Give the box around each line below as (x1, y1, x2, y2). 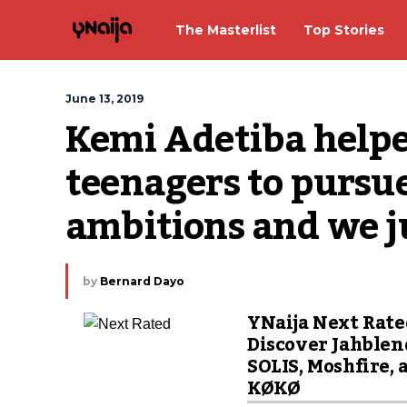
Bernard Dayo (100, 274, 184, 288)
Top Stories (303, 21, 384, 38)
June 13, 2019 (65, 92, 144, 105)
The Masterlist (175, 21, 276, 38)
